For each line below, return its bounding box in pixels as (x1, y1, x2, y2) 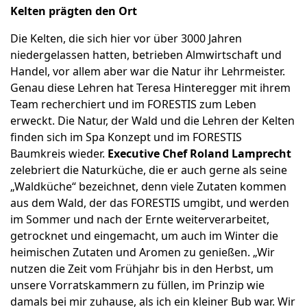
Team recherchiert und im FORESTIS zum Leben (10, 97, 256, 112)
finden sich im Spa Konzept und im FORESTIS (10, 130, 242, 145)
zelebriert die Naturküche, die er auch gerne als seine (10, 162, 287, 178)
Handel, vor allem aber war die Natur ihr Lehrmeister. (10, 64, 285, 79)
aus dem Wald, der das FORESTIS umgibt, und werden (10, 195, 289, 211)
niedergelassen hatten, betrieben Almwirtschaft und (10, 47, 282, 63)
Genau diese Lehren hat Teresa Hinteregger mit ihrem (10, 80, 291, 96)
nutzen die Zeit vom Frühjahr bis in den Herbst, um (10, 261, 273, 277)
